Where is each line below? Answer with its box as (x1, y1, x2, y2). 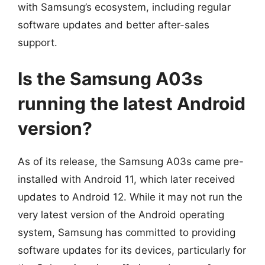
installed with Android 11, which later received (18, 173, 235, 185)
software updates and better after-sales (18, 18, 209, 31)
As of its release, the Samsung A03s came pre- (18, 156, 244, 167)
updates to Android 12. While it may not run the (18, 191, 243, 203)
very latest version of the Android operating (18, 209, 224, 221)
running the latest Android (18, 93, 245, 114)
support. (18, 36, 57, 49)
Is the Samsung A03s (18, 68, 203, 89)
